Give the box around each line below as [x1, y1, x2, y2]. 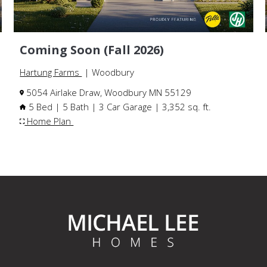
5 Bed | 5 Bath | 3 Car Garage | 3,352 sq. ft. [26, 100, 212, 113]
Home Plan [24, 114, 74, 127]
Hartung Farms [20, 66, 82, 78]
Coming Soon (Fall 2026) [20, 41, 164, 58]
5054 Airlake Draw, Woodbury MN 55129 [24, 86, 192, 98]
